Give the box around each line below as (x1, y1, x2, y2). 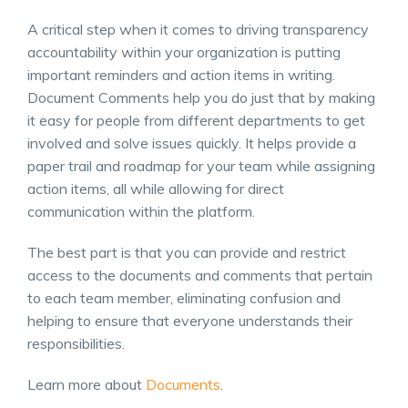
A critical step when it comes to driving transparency (27, 19, 369, 38)
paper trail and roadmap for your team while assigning (27, 156, 375, 175)
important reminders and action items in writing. (27, 65, 335, 84)
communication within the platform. (27, 201, 255, 220)
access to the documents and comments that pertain (27, 265, 372, 284)
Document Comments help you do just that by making (27, 87, 375, 107)
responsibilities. (27, 333, 125, 352)
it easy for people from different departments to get (27, 110, 365, 129)
